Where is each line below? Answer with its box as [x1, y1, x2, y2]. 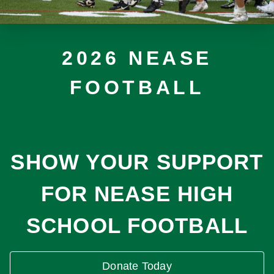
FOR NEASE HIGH [40, 181, 234, 206]
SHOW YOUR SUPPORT [10, 149, 264, 174]
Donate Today [102, 259, 172, 272]
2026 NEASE [61, 46, 213, 69]
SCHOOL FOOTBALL [26, 213, 248, 237]
